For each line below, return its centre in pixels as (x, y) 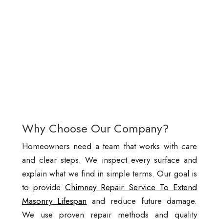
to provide (44, 187)
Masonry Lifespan (54, 201)
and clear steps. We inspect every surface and (109, 160)
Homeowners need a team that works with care (109, 146)
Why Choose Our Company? (95, 129)
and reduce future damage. (142, 201)
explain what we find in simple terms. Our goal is (109, 174)
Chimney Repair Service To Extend (131, 187)
